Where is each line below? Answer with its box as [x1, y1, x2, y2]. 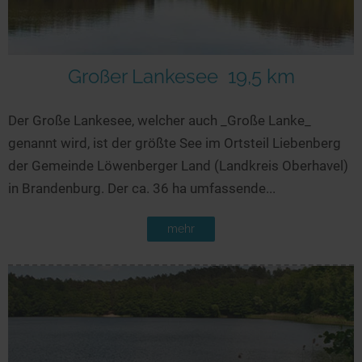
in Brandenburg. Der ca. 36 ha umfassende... [8, 180, 276, 197]
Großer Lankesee [67, 65, 218, 89]
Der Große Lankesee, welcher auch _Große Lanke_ [8, 112, 311, 129]
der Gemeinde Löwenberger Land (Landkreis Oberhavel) [8, 158, 348, 175]
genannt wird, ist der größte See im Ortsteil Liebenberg [8, 135, 341, 152]
